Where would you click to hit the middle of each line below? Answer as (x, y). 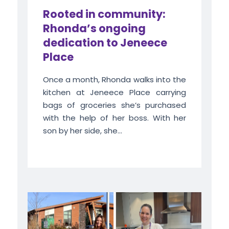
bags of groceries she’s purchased (114, 105)
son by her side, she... (82, 131)
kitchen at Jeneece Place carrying (114, 93)
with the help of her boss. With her (114, 118)
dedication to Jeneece (105, 43)
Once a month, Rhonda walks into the (114, 80)
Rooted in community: (104, 14)
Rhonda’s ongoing (94, 29)
